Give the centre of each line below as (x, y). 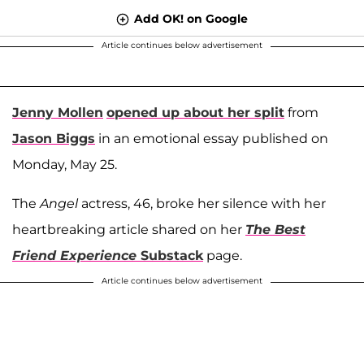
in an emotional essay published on (212, 138)
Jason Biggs (54, 138)
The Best (275, 229)
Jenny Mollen (58, 112)
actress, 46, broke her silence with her (202, 203)
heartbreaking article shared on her (129, 229)
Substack (170, 255)
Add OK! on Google (191, 18)
